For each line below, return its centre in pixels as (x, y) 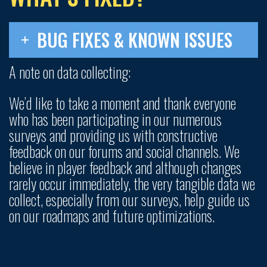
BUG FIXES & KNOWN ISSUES (135, 40)
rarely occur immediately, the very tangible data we (132, 184)
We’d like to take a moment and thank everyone (122, 103)
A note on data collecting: (70, 72)
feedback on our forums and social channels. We (124, 151)
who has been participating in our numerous (115, 119)
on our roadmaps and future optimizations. (112, 216)
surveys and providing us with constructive (113, 135)
